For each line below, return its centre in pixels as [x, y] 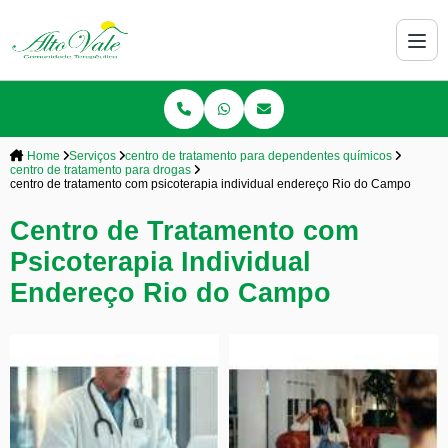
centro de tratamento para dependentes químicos [258, 156]
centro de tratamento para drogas [100, 170]
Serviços [92, 156]
